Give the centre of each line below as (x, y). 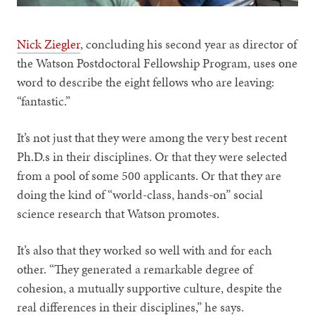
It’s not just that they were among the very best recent (152, 137)
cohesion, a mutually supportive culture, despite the (150, 288)
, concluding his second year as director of (189, 44)
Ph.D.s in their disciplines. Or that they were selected (153, 156)
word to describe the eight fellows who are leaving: (146, 82)
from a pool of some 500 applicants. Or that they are (149, 175)
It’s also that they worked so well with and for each (145, 250)
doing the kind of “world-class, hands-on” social (140, 194)
